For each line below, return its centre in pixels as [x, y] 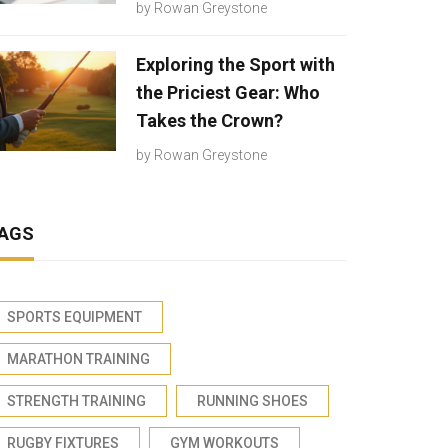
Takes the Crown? [209, 120]
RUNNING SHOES [252, 401]
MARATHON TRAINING [78, 359]
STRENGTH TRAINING [76, 401]
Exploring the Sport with [235, 64]
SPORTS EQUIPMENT [74, 317]
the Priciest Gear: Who [228, 92]
